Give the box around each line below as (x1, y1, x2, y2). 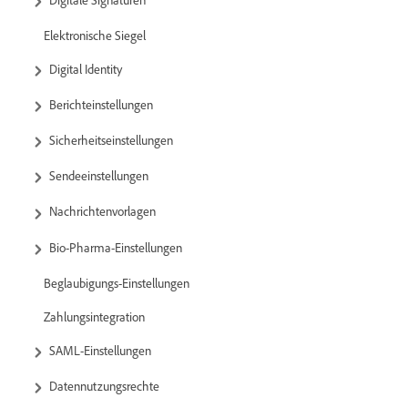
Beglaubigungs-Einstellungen (44, 274, 189, 291)
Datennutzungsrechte (49, 378, 159, 393)
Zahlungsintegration (44, 308, 145, 324)
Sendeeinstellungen (49, 168, 148, 184)
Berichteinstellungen (49, 96, 153, 112)
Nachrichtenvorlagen (49, 203, 156, 219)
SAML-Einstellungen (49, 342, 151, 358)
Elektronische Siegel (44, 26, 146, 43)
